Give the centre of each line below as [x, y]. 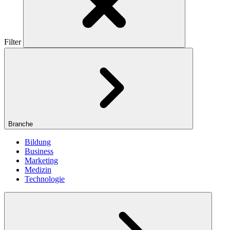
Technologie [45, 179]
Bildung [38, 142]
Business [39, 151]
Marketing [41, 161]
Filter [13, 42]
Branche [22, 124]
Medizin [38, 170]
